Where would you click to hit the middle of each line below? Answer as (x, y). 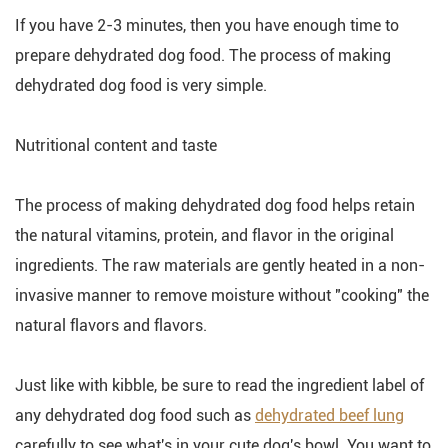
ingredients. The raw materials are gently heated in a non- (220, 265)
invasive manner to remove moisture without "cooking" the (222, 295)
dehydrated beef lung (329, 415)
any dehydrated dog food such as (135, 415)
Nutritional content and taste (116, 145)
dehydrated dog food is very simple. (141, 85)
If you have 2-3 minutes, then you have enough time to (207, 25)
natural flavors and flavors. (111, 325)
